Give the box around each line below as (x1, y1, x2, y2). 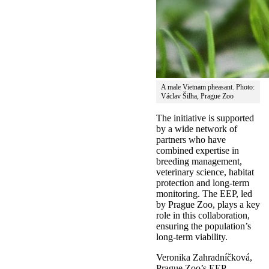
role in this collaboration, (156, 210, 250, 221)
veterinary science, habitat (156, 167, 254, 178)
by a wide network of (156, 124, 237, 134)
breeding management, (156, 156, 242, 167)
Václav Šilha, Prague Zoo (161, 92, 234, 101)
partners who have (156, 134, 226, 145)
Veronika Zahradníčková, (156, 252, 252, 263)
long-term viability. (156, 232, 228, 243)
